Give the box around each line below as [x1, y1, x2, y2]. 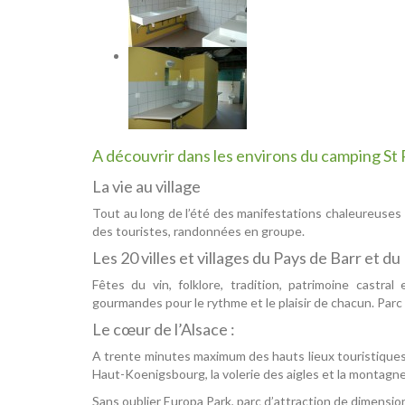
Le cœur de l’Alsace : [92, 319, 235, 340]
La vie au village [92, 176, 201, 197]
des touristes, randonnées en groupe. [92, 223, 305, 240]
